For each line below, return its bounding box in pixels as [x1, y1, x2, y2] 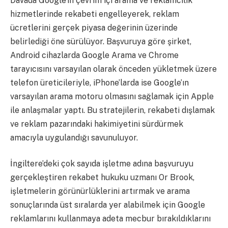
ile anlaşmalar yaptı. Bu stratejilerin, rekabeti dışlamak [10, 105, 215, 115]
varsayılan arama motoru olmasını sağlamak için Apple [10, 91, 214, 101]
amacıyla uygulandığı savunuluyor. [10, 132, 138, 142]
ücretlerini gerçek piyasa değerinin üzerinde [10, 22, 178, 33]
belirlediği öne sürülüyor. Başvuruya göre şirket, [10, 36, 191, 46]
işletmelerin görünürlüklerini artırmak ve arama [10, 186, 190, 196]
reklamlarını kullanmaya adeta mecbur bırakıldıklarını [10, 214, 211, 224]
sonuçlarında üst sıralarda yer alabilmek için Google [10, 200, 205, 210]
